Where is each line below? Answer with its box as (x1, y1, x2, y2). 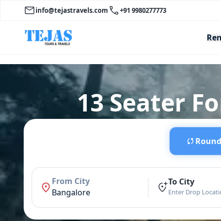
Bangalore (52, 187, 90, 198)
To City (168, 176, 195, 187)
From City (52, 176, 90, 187)
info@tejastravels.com (36, 6, 108, 15)
